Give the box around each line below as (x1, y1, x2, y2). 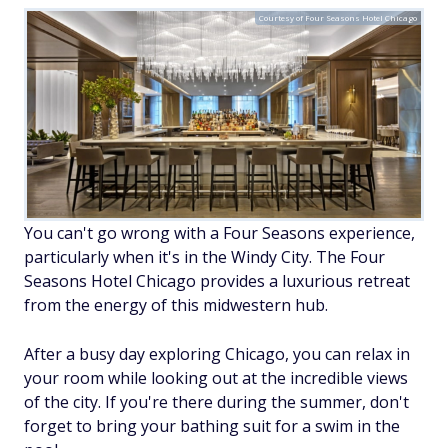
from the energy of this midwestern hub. (24, 293, 328, 316)
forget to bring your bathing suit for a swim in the (24, 414, 400, 437)
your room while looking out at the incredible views (24, 366, 408, 389)
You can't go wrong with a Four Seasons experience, (24, 221, 415, 244)
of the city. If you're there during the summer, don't (24, 390, 409, 413)
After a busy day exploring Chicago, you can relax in (24, 342, 410, 365)
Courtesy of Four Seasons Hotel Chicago (259, 12, 417, 24)
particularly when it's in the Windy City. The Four (24, 245, 385, 268)
